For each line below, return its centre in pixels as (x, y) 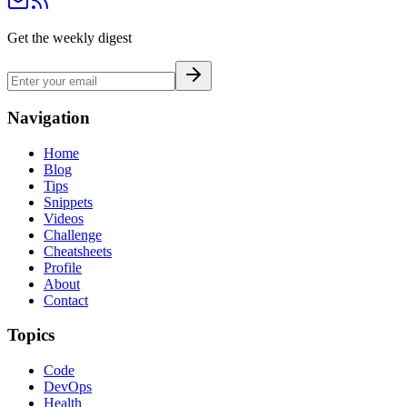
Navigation (49, 117)
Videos (64, 218)
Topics (31, 335)
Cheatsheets (78, 251)
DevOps (68, 387)
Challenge (73, 234)
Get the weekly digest (69, 38)
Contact (66, 300)
